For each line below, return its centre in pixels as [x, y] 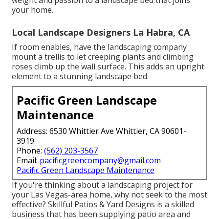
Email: [28, 160]
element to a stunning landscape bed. [80, 76]
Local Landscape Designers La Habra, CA [101, 32]
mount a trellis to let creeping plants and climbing [103, 56]
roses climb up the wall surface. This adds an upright [108, 66]
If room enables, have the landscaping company [99, 47]
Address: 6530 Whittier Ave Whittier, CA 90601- [101, 131]
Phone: [30, 150]
